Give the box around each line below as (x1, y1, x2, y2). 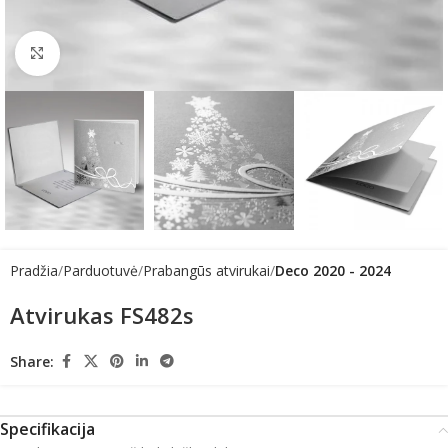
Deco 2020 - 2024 (275, 261, 391, 281)
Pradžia (10, 261, 58, 281)
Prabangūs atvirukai (143, 261, 270, 281)
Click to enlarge (59, 44, 151, 62)
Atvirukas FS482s (10, 300, 194, 331)
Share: (10, 351, 54, 371)
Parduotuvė (63, 261, 138, 281)
